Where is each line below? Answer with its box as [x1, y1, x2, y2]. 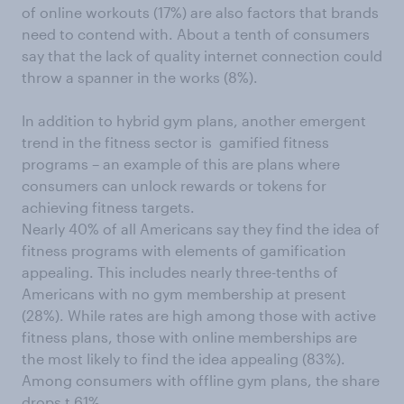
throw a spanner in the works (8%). [22, 69, 258, 87]
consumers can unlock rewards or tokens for [22, 177, 326, 195]
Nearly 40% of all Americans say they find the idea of [22, 220, 380, 238]
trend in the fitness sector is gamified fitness [22, 133, 329, 151]
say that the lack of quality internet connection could [22, 47, 382, 65]
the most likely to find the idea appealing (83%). [22, 350, 345, 368]
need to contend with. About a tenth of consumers [22, 25, 370, 43]
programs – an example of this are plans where [22, 155, 340, 173]
